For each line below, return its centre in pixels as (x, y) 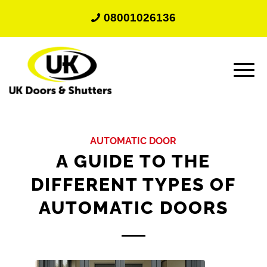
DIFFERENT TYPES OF (133, 184)
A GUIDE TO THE (133, 161)
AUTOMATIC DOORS (133, 208)
